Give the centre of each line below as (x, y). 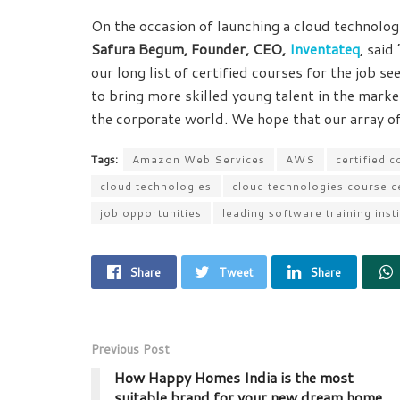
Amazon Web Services (199, 160)
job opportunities (151, 213)
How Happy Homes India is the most (234, 378)
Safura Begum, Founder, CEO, (190, 49)
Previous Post (130, 350)
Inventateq (325, 49)
